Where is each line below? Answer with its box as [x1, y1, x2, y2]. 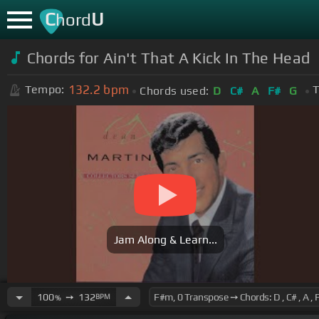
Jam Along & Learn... [113, 233, 217, 247]
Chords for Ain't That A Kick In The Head [26, 48, 310, 67]
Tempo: [24, 83, 65, 97]
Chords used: [140, 83, 209, 98]
